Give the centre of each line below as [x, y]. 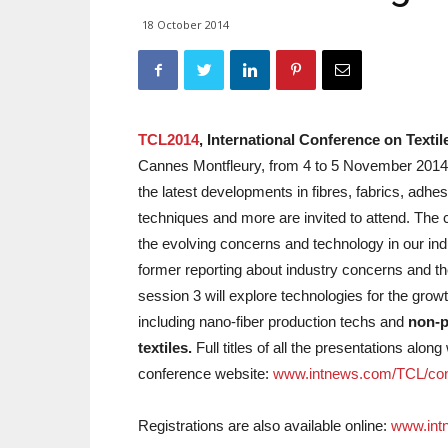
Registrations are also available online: [264, 425]
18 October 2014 [185, 24]
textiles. [165, 347]
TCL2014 [168, 139]
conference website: [205, 373]
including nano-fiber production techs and [273, 321]
